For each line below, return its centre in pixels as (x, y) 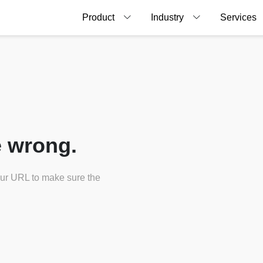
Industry (167, 17)
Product (98, 17)
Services (238, 17)
